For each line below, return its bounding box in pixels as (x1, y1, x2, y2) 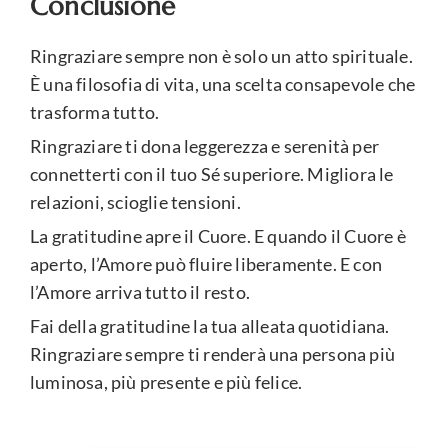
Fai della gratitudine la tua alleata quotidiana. (30, 315, 390, 338)
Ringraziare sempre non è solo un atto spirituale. (30, 45, 413, 68)
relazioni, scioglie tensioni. (30, 191, 241, 214)
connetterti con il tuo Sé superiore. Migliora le (30, 163, 394, 186)
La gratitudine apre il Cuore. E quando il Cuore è (30, 225, 406, 248)
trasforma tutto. (30, 101, 160, 124)
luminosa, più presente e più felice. (30, 371, 303, 394)
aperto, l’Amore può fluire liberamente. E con (30, 253, 383, 276)
